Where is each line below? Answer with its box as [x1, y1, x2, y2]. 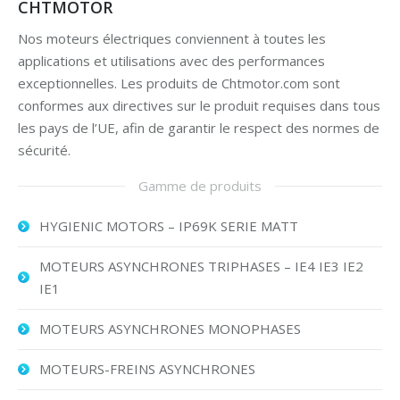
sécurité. [18, 140, 71, 159]
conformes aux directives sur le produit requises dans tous [18, 96, 380, 114]
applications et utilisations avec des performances [18, 51, 325, 70]
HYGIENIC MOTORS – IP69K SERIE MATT [39, 216, 298, 235]
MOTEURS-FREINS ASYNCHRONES [39, 359, 255, 378]
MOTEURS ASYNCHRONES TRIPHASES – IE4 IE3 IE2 [39, 256, 363, 275]
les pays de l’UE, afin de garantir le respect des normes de [18, 118, 379, 137]
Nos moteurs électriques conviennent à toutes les [18, 29, 326, 47]
